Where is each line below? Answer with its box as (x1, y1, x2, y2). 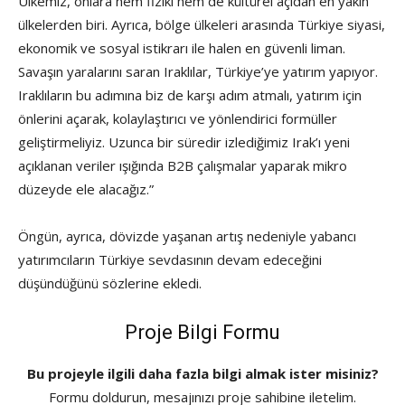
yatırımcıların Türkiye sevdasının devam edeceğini (18, 250, 322, 269)
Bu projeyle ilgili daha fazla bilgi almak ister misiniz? (26, 364, 379, 383)
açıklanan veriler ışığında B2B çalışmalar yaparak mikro (18, 156, 347, 175)
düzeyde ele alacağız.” (18, 180, 157, 199)
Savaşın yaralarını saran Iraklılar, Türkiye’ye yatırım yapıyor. (18, 62, 378, 81)
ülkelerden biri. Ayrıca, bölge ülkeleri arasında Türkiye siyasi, (18, 15, 385, 34)
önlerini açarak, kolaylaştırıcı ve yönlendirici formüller (18, 109, 337, 128)
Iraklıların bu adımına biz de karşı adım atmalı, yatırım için (18, 86, 362, 105)
